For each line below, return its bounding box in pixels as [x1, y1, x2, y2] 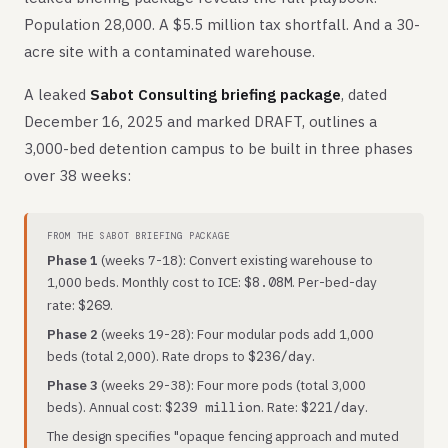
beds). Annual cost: [47, 398, 165, 416]
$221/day [301, 399, 365, 416]
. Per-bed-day [292, 273, 377, 291]
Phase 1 [47, 251, 98, 269]
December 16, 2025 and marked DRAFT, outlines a [24, 112, 377, 131]
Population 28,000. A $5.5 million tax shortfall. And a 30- [24, 15, 420, 34]
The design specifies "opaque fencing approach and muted [47, 427, 399, 445]
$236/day [248, 348, 312, 365]
